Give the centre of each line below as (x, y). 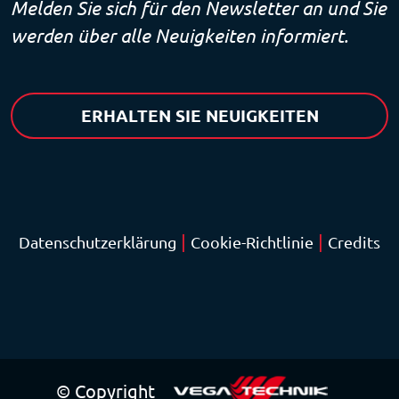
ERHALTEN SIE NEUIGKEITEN (199, 116)
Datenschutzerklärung (98, 243)
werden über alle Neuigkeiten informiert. (179, 37)
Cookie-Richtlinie (252, 243)
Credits (354, 243)
